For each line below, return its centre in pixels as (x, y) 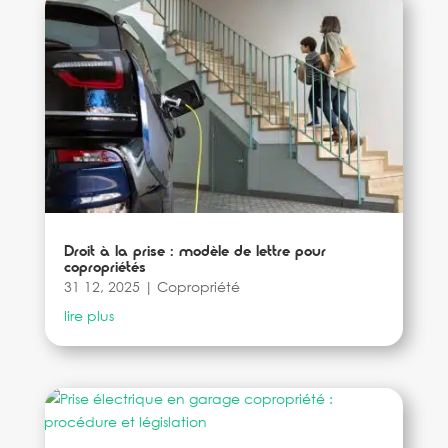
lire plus (88, 316)
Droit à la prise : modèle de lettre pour (194, 251)
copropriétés (104, 267)
